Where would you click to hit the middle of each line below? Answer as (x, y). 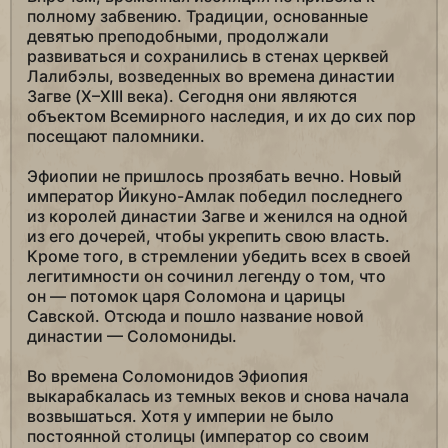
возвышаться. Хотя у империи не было (180, 416)
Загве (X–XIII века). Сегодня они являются (192, 96)
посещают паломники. (116, 136)
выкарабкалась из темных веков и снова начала (218, 396)
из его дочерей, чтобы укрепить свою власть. (208, 236)
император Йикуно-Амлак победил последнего (215, 196)
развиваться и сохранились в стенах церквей (208, 56)
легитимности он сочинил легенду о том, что (206, 276)
